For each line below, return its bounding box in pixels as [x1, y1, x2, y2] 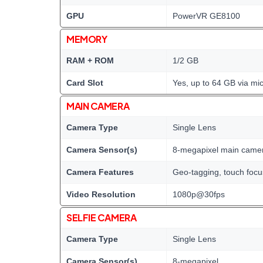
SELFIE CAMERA [66, 211, 137, 224]
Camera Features [66, 167, 134, 177]
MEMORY [66, 33, 107, 45]
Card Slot [66, 78, 103, 87]
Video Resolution [66, 190, 136, 199]
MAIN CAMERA [66, 100, 130, 112]
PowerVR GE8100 [173, 11, 240, 21]
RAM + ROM [66, 56, 114, 65]
